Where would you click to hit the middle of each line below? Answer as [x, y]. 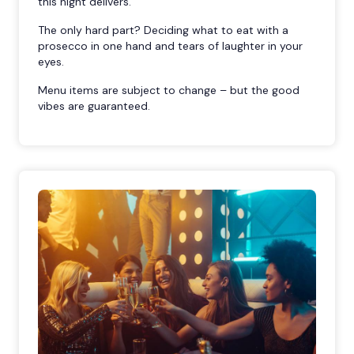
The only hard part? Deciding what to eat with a [163, 30]
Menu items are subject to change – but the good [169, 90]
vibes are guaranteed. [94, 105]
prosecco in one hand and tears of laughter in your [170, 45]
